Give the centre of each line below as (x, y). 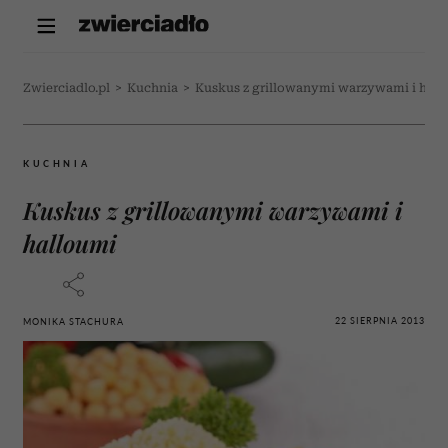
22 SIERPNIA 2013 (380, 320)
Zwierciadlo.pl (66, 88)
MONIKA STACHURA (73, 321)
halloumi (70, 243)
